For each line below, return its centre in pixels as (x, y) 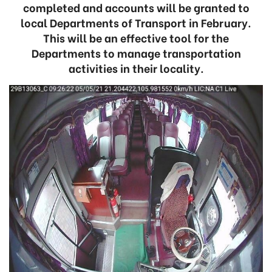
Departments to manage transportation (136, 53)
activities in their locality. (136, 68)
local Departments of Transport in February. (136, 22)
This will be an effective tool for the (136, 37)
